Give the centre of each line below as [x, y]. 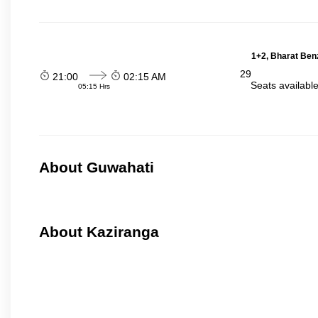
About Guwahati [97, 168]
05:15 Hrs [94, 86]
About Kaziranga [99, 232]
